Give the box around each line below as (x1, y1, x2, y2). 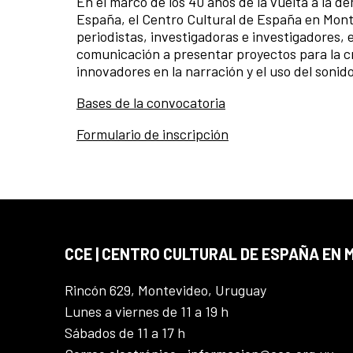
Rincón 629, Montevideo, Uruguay (65, 281, 266, 299)
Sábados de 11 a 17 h (65, 324, 185, 342)
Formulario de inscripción (76, 125, 229, 143)
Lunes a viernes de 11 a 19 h (65, 303, 229, 321)
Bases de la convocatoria (76, 94, 225, 112)
